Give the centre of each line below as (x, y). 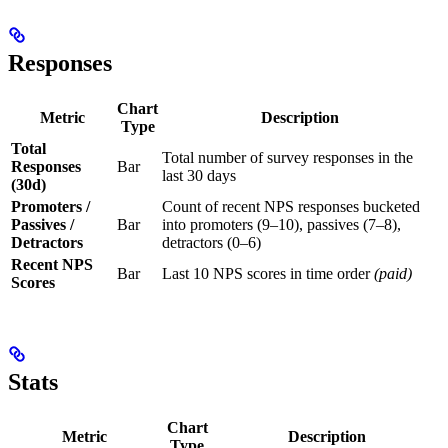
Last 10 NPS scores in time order (268, 274)
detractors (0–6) (211, 243)
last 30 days (199, 176)
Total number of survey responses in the (287, 158)
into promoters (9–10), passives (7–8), (281, 225)
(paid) (393, 274)
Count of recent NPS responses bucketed (291, 207)
